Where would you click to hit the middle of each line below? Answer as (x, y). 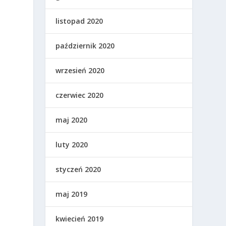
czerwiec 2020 (80, 95)
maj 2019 (72, 194)
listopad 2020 (79, 21)
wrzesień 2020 (80, 71)
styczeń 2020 (78, 169)
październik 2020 (85, 46)
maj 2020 (72, 120)
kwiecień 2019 (80, 219)
